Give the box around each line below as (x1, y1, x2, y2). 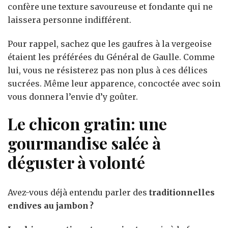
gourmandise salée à (8, 131, 161, 154)
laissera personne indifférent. (8, 14, 131, 25)
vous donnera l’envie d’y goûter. (8, 91, 138, 102)
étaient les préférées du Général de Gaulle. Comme (8, 51, 215, 62)
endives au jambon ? (8, 200, 94, 211)
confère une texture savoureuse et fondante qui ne (8, 1, 213, 12)
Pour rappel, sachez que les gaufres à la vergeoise (8, 38, 212, 49)
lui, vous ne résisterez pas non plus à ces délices (8, 65, 208, 75)
